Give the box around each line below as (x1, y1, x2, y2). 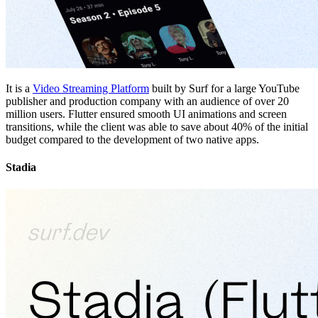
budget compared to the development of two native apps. (6, 133, 259, 146)
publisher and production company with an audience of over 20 (6, 94, 289, 107)
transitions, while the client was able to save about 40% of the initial (6, 120, 308, 133)
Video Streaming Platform (33, 82, 149, 94)
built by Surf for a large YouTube (149, 82, 300, 94)
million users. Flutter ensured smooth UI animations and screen (6, 107, 287, 120)
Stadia (6, 161, 36, 174)
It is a (6, 82, 33, 94)
